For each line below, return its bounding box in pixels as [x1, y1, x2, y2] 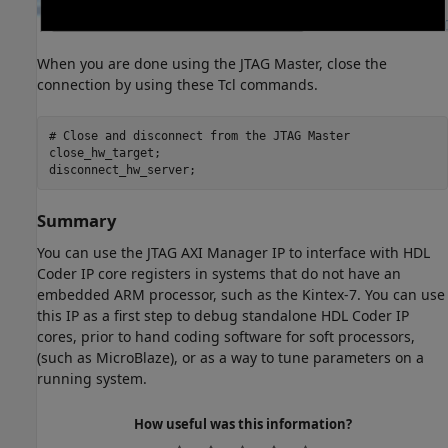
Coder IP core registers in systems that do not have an [37, 263, 401, 283]
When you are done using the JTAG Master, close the [37, 54, 387, 74]
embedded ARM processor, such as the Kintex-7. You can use [37, 284, 445, 304]
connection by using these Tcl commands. [37, 75, 318, 95]
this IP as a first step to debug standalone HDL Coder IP [37, 305, 409, 325]
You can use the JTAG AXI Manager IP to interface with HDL [37, 242, 430, 262]
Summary [37, 209, 116, 233]
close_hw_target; [48, 145, 161, 160]
